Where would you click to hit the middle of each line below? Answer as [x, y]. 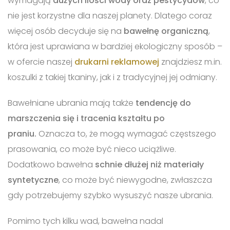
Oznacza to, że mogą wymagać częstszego [127, 133]
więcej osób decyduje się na [66, 31]
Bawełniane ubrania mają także [71, 103]
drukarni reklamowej [117, 62]
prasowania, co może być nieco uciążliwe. [92, 149]
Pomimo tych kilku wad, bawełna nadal [85, 221]
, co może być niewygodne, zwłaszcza [135, 180]
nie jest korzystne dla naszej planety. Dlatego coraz [110, 15]
